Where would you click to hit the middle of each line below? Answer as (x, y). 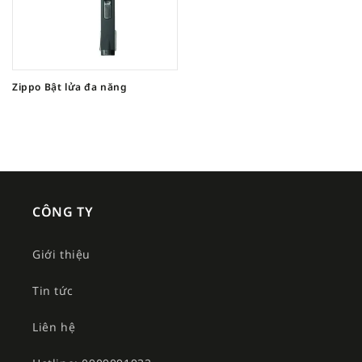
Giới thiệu (61, 254)
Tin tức (53, 290)
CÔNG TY (63, 211)
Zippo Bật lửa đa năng (70, 86)
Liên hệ (54, 326)
